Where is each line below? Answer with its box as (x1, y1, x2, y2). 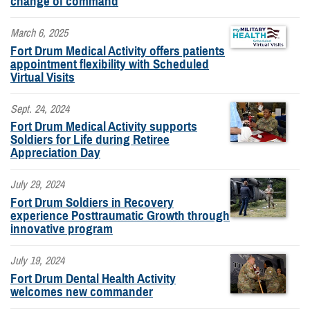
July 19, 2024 (10, 253, 64, 268)
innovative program (10, 221, 113, 237)
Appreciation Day (10, 145, 100, 161)
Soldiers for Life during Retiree (10, 131, 170, 148)
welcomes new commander (10, 283, 153, 300)
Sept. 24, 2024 (10, 102, 69, 116)
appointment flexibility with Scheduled (10, 55, 209, 72)
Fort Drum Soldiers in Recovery (10, 194, 174, 211)
